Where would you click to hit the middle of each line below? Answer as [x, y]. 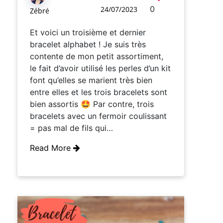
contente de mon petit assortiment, [97, 56]
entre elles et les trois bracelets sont [99, 92]
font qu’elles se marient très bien [91, 80]
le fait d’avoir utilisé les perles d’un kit [100, 68]
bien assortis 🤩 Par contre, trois [92, 104]
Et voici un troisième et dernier [88, 33]
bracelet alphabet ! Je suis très [88, 45]
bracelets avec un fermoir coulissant [98, 116]
